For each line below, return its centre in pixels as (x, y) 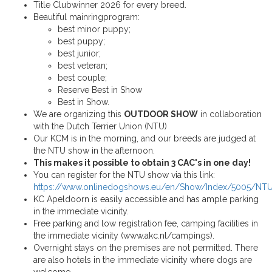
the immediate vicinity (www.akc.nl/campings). (125, 236)
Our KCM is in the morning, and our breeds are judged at (144, 139)
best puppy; (81, 42)
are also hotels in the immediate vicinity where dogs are (143, 260)
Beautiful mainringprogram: (87, 17)
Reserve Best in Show (100, 90)
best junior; (79, 54)
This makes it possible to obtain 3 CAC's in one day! (142, 163)
